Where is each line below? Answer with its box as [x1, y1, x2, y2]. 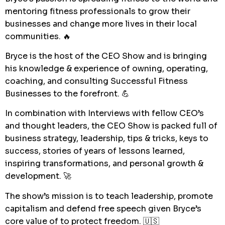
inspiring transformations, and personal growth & [5, 158, 203, 169]
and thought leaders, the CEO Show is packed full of [5, 121, 217, 132]
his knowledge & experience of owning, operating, [5, 63, 208, 74]
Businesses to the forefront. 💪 [5, 88, 130, 99]
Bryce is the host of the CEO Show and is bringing [5, 51, 207, 62]
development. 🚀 [5, 171, 71, 182]
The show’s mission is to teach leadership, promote [5, 190, 213, 201]
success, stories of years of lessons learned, [5, 146, 185, 157]
